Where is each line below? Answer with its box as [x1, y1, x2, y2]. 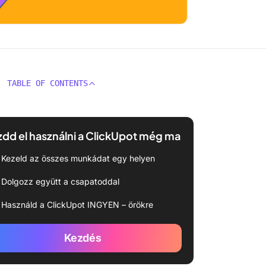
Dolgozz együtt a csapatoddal [1, 176, 119, 186]
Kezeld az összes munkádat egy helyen [1, 153, 155, 163]
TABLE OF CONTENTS [7, 78, 88, 88]
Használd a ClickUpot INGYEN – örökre [1, 199, 153, 210]
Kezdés [64, 232, 102, 244]
